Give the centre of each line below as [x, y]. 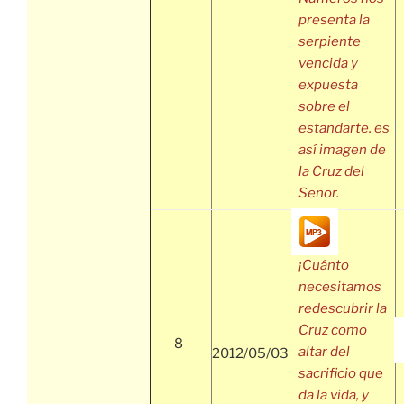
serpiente [330, 42]
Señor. [319, 193]
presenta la [334, 20]
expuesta [328, 85]
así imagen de [342, 150]
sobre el [324, 107]
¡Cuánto [324, 266]
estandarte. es [344, 129]
